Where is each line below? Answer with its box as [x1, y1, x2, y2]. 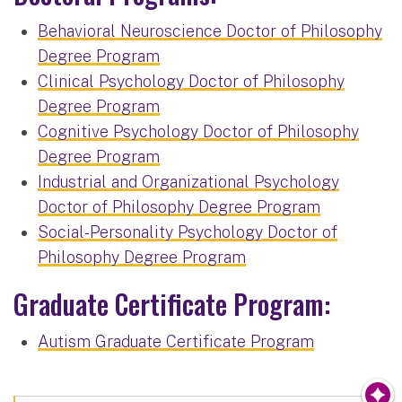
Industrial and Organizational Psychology [38, 171, 339, 191]
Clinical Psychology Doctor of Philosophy [38, 71, 345, 91]
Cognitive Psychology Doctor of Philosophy [38, 121, 359, 141]
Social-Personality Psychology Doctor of [38, 222, 337, 241]
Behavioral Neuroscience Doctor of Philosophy [38, 21, 382, 40]
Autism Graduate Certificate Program [38, 331, 314, 351]
